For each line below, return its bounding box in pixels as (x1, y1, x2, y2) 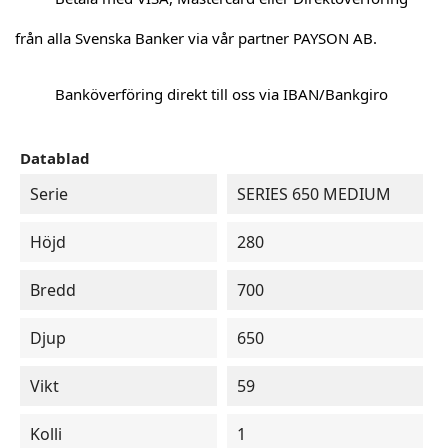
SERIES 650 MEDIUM (236, 183, 391, 205)
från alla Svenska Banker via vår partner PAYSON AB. (15, 28, 377, 48)
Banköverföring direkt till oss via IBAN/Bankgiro (55, 84, 388, 104)
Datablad (20, 148, 90, 168)
